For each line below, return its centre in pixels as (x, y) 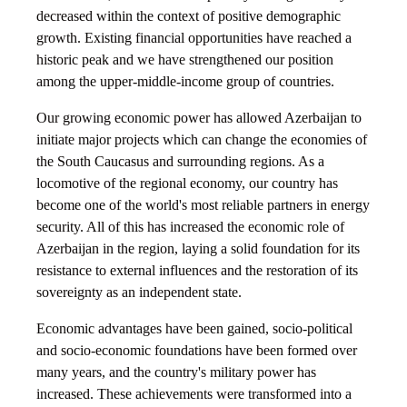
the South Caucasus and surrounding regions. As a (180, 162)
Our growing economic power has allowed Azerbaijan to (199, 118)
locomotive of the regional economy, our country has (187, 184)
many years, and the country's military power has (176, 372)
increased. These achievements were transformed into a (194, 394)
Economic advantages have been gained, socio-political (194, 329)
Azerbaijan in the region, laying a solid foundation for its (198, 249)
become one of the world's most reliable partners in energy (203, 205)
